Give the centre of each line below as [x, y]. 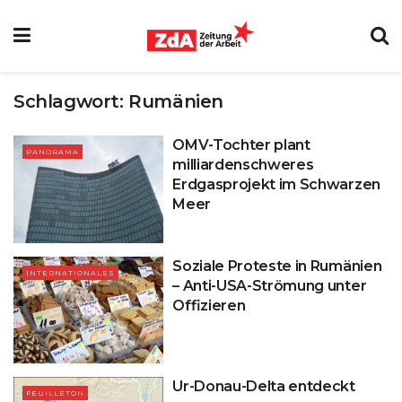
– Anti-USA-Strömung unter [270, 285]
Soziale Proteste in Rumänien [277, 266]
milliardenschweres [243, 165]
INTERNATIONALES [70, 272]
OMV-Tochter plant [241, 145]
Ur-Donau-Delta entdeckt [264, 387]
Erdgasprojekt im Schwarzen [276, 184]
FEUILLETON [55, 393]
